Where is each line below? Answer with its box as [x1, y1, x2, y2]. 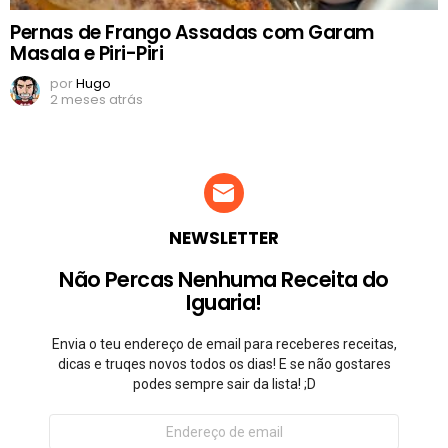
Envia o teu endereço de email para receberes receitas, [51, 335, 397, 352]
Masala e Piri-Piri [10, 39, 164, 67]
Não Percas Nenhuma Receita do [59, 264, 389, 294]
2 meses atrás [50, 89, 143, 109]
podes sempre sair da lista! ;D [132, 375, 316, 392]
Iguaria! [186, 287, 262, 317]
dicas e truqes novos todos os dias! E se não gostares [57, 355, 391, 372]
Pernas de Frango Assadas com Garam [10, 18, 374, 46]
